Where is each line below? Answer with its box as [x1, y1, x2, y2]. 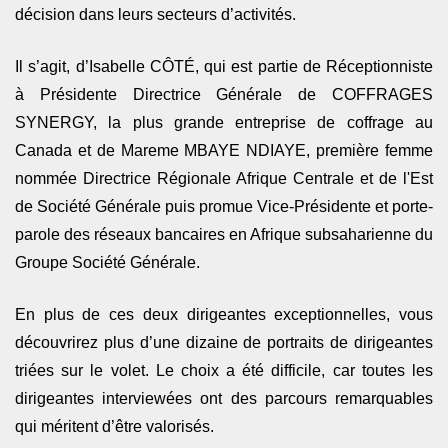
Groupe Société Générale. [15, 254, 200, 272]
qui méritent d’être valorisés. [15, 418, 218, 436]
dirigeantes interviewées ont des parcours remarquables [15, 390, 433, 408]
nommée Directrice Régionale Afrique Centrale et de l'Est [15, 170, 433, 188]
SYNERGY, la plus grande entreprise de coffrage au [15, 114, 433, 132]
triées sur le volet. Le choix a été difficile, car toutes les [15, 362, 433, 380]
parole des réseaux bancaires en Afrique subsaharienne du [15, 226, 433, 244]
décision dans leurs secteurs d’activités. [15, 6, 296, 24]
